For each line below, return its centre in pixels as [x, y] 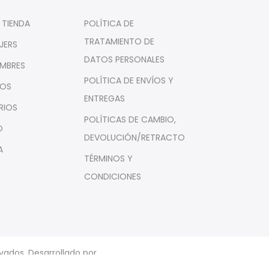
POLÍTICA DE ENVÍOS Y [128, 81]
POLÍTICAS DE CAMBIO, [130, 120]
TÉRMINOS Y [108, 159]
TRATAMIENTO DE [119, 42]
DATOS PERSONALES [124, 60]
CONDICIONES [112, 177]
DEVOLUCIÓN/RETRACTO [134, 138]
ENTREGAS [104, 99]
